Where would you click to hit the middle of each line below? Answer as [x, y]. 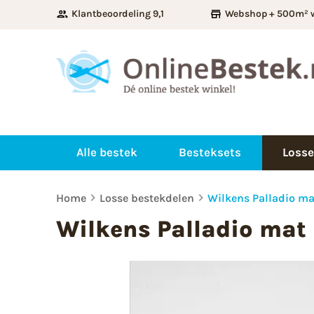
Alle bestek [107, 152]
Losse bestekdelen [147, 198]
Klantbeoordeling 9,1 [118, 14]
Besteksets [210, 152]
